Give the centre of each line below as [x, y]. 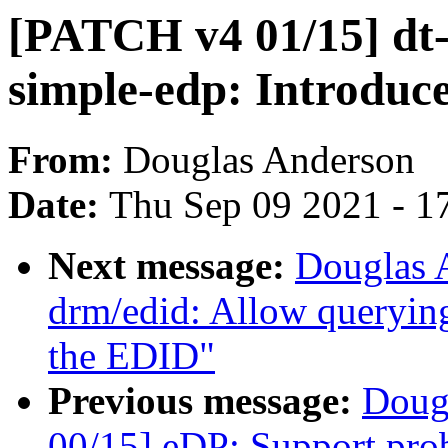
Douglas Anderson [269, 160]
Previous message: [205, 401]
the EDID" [131, 356]
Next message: [171, 266]
